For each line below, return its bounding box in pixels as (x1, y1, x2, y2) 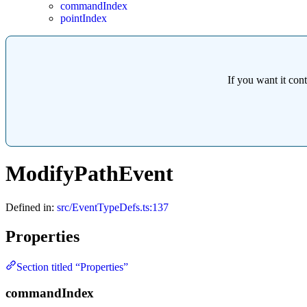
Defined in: (5, 201, 57, 213)
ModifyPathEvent (5, 161, 173, 186)
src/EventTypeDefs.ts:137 (57, 201, 169, 213)
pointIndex (60, 12, 107, 24)
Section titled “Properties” (16, 260, 128, 273)
